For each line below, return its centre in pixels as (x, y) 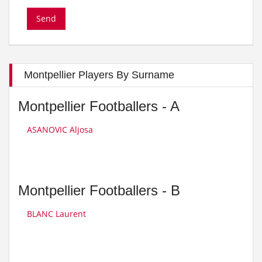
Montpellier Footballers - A (99, 106)
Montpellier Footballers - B (99, 190)
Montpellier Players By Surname (99, 75)
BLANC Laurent (56, 214)
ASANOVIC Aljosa (60, 130)
